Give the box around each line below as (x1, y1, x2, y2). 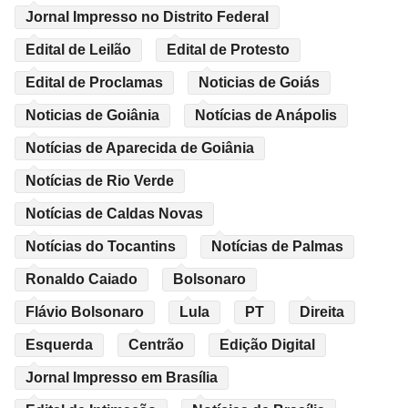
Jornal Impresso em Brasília (25, 369, 218, 385)
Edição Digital (219, 336, 315, 352)
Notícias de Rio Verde (25, 172, 174, 189)
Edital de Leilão (25, 41, 131, 57)
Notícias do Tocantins (25, 238, 176, 254)
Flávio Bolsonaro (25, 303, 144, 320)
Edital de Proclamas (25, 74, 163, 90)
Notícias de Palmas (211, 238, 343, 254)
